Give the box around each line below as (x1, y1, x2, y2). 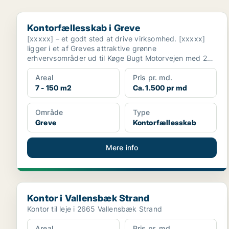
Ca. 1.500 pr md (132, 83, 188, 92)
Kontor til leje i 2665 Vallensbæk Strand (27, 204, 162, 213)
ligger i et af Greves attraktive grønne (27, 44, 156, 53)
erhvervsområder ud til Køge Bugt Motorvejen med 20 (27, 54, 212, 62)
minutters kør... (27, 63, 79, 72)
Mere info (105, 143, 139, 152)
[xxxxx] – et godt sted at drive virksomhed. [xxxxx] (27, 34, 205, 43)
